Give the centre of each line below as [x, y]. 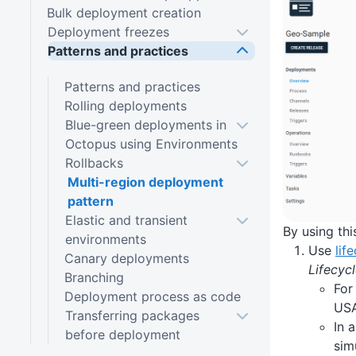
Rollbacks [94, 163]
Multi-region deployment [145, 182]
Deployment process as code [152, 296]
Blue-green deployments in [145, 124]
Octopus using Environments [151, 143]
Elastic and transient [126, 220]
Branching [94, 277]
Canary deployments [126, 258]
